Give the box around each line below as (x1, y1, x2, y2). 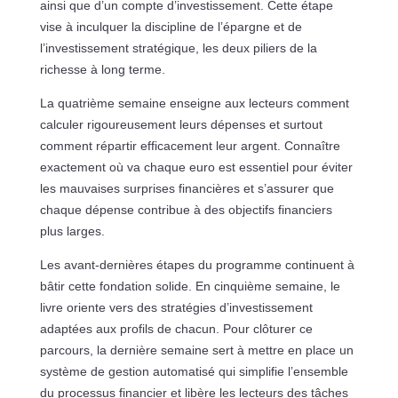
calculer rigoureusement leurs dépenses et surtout (39, 117, 322, 132)
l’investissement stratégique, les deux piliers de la (39, 41, 317, 56)
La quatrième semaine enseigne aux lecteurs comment (39, 96, 349, 111)
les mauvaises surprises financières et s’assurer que (39, 181, 334, 196)
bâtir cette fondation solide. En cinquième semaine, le (39, 279, 340, 294)
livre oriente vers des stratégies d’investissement (39, 300, 313, 315)
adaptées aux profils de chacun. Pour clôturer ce (39, 322, 313, 337)
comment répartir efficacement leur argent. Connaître (39, 139, 340, 154)
